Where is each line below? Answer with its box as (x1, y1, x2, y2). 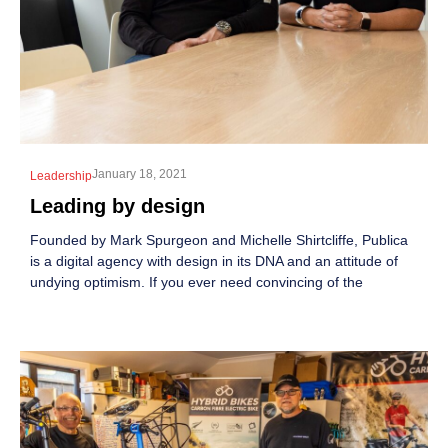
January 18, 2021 (92, 166, 187, 181)
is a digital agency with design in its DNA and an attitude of (30, 252, 398, 269)
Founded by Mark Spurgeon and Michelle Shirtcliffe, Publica (30, 231, 408, 248)
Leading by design (30, 194, 205, 217)
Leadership (30, 168, 92, 183)
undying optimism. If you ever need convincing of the (30, 273, 363, 290)
